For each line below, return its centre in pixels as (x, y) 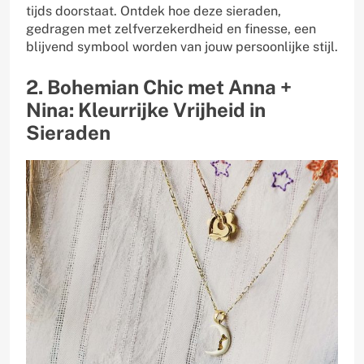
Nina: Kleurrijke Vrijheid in (146, 110)
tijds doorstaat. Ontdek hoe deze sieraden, (154, 11)
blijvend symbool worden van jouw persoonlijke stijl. (182, 47)
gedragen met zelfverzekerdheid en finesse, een (171, 29)
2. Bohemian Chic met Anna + (159, 87)
